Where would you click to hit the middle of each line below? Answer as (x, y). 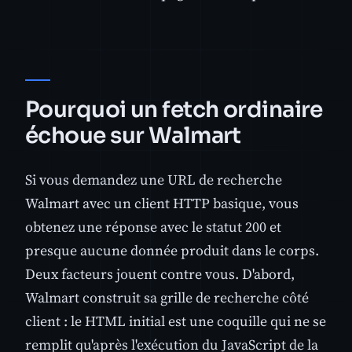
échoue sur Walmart (133, 136)
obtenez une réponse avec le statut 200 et (153, 227)
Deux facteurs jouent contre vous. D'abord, (160, 274)
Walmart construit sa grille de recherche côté (167, 298)
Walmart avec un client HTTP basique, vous (162, 203)
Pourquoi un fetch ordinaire (174, 110)
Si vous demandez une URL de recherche (154, 180)
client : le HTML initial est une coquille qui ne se (176, 321)
